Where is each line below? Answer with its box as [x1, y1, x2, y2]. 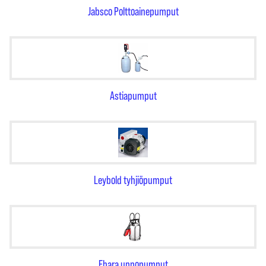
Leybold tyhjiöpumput [94, 173, 172, 186]
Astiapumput [109, 89, 157, 102]
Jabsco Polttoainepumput [87, 5, 179, 18]
